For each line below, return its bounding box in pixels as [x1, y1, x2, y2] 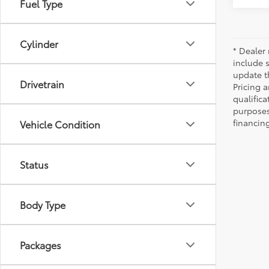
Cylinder [20, 37, 58, 50]
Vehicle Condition [20, 117, 100, 131]
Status [20, 157, 49, 171]
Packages [20, 238, 61, 252]
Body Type [20, 198, 65, 211]
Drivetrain [20, 77, 64, 91]
